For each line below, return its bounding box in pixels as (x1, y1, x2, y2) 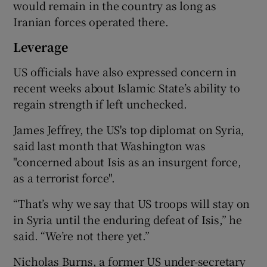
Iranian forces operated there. (13, 13, 169, 29)
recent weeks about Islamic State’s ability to (13, 79, 240, 95)
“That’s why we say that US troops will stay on (13, 195, 250, 211)
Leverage (13, 38, 69, 55)
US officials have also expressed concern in (13, 63, 237, 79)
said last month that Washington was (13, 137, 206, 153)
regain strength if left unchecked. (13, 95, 187, 111)
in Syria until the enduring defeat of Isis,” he (13, 211, 243, 227)
